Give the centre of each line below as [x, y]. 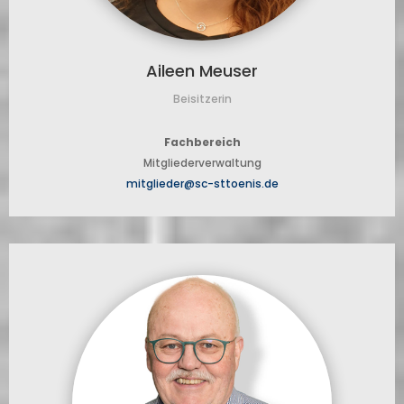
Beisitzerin [202, 99]
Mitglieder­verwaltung [202, 163]
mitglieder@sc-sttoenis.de [202, 184]
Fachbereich [202, 142]
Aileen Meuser [202, 71]
